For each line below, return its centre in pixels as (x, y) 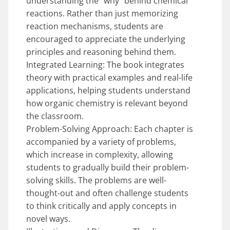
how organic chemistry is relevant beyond (107, 103)
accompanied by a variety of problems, (101, 141)
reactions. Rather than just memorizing (102, 13)
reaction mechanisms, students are (95, 26)
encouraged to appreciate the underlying (106, 39)
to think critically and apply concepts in (101, 206)
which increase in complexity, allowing (100, 154)
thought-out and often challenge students (107, 193)
